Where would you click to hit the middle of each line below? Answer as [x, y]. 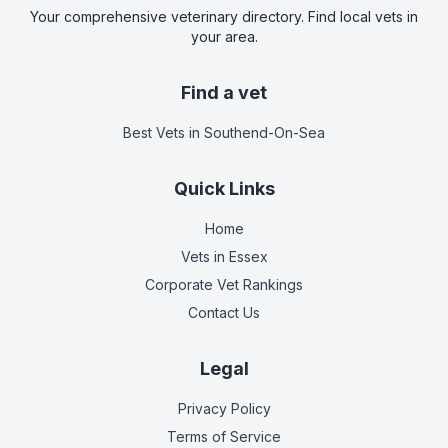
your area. [224, 36]
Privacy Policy [224, 408]
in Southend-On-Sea [255, 132]
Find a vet [224, 92]
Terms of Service [224, 436]
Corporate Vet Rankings [224, 284]
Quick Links [224, 188]
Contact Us [224, 312]
